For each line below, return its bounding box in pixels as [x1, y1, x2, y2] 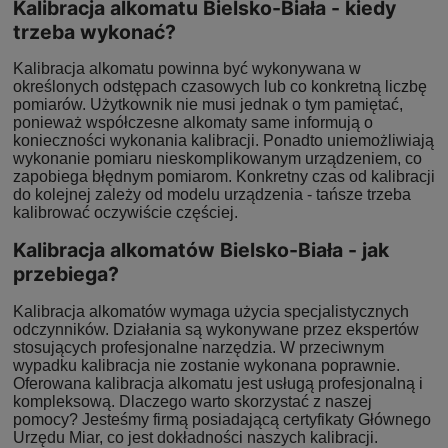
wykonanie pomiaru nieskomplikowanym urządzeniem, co [13, 150, 422, 168]
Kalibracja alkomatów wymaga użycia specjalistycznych [13, 302, 409, 320]
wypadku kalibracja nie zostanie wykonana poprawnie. [13, 356, 400, 374]
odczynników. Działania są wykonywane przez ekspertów [13, 320, 419, 338]
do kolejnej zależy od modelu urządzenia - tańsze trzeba [13, 186, 411, 204]
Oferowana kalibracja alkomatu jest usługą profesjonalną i [13, 374, 423, 392]
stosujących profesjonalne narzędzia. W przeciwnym [13, 338, 384, 356]
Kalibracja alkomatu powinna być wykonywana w [13, 60, 361, 78]
